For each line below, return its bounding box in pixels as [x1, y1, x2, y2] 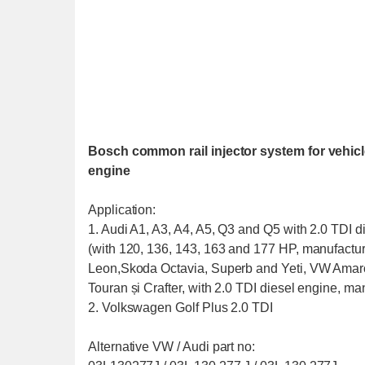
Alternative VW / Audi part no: [88, 340, 256, 354]
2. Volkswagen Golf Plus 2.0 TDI [88, 301, 273, 314]
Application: [88, 203, 156, 217]
